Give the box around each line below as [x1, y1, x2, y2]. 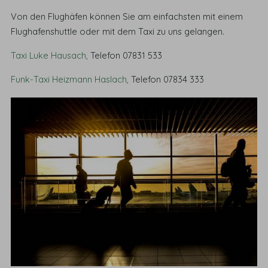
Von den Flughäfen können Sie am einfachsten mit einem [11, 11, 243, 23]
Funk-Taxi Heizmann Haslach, [11, 73, 129, 85]
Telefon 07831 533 [88, 49, 163, 61]
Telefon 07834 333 [129, 73, 205, 85]
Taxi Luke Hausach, [11, 49, 89, 61]
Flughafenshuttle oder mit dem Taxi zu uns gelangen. [11, 26, 225, 38]
